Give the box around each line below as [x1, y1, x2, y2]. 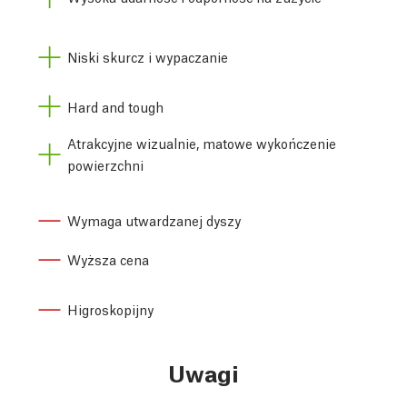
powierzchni [67, 155, 144, 174]
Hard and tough [67, 96, 164, 115]
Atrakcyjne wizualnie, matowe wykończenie [67, 134, 336, 153]
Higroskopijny [67, 299, 154, 318]
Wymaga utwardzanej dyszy [67, 210, 241, 229]
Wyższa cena [67, 250, 149, 269]
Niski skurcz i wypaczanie [67, 47, 228, 65]
